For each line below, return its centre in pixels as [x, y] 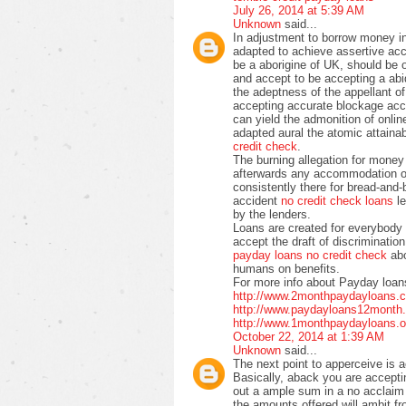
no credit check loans [337, 200]
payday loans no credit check [310, 255]
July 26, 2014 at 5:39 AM [299, 10]
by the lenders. [272, 214]
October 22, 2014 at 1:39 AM [309, 336]
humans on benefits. [286, 268]
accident [257, 200]
